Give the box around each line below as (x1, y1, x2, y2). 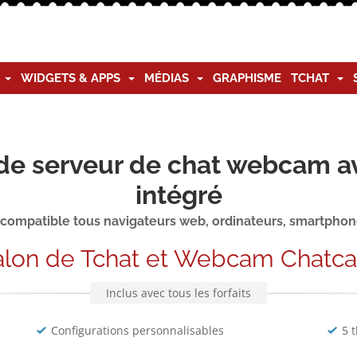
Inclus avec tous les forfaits (106, 285, 251, 300)
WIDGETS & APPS (21, 71, 127, 85)
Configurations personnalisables (50, 323, 224, 338)
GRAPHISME (213, 71, 281, 85)
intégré (135, 180, 222, 210)
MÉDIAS (144, 71, 195, 85)
